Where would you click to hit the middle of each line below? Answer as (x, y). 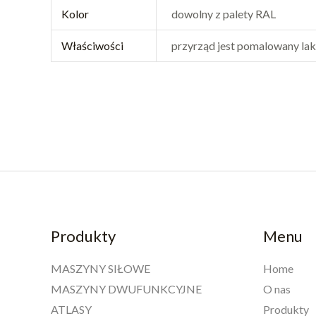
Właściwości (93, 45)
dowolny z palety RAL (224, 13)
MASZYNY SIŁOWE (101, 269)
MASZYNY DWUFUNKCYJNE (126, 289)
